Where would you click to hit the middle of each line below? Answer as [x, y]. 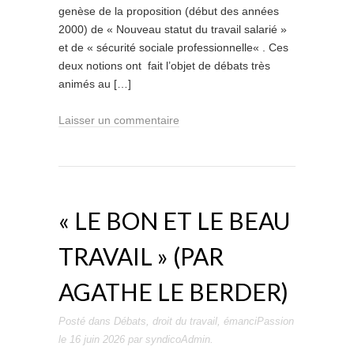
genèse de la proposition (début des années [169, 11]
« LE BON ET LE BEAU [174, 220]
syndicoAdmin [178, 339]
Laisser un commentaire [119, 120]
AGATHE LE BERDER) [173, 292]
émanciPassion [259, 321]
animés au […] [95, 84]
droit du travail [185, 321]
